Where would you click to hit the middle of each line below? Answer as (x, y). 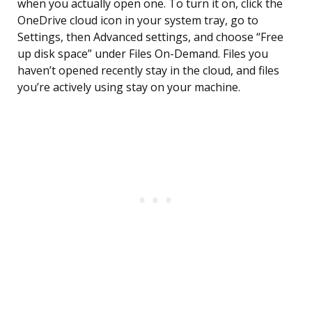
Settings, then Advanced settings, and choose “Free (150, 37)
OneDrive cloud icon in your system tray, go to (138, 21)
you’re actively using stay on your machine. (129, 87)
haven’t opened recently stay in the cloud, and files (148, 71)
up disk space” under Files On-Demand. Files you (143, 54)
